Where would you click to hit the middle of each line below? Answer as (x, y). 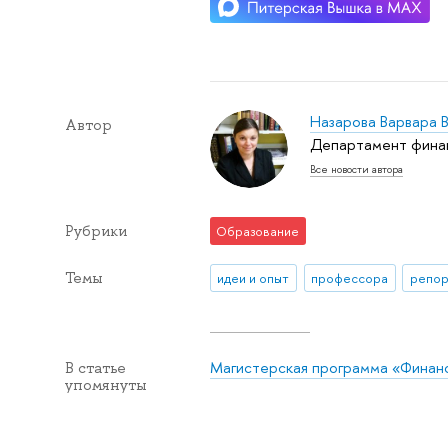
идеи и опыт (253, 277)
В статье (95, 367)
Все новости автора (356, 169)
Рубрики (95, 231)
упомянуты (105, 384)
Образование (258, 231)
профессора (350, 277)
